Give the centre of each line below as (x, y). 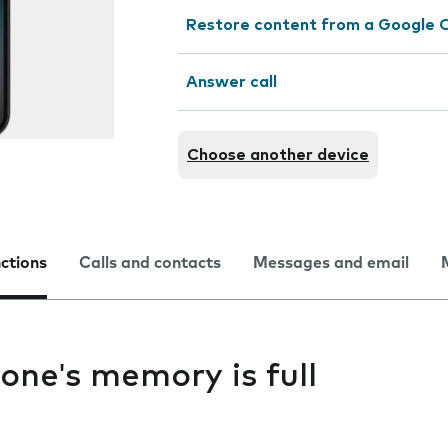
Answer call (231, 82)
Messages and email (331, 263)
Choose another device (278, 155)
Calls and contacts (150, 263)
